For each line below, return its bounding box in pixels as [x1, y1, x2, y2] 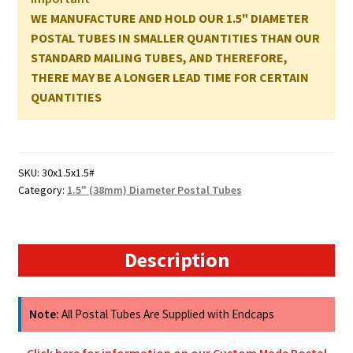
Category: [17, 183, 67, 198]
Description [124, 247, 229, 273]
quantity [17, 83, 63, 99]
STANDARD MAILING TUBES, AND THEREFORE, [30, 49, 288, 65]
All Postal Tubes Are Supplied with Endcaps [58, 307, 274, 322]
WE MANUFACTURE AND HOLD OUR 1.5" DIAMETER [30, 9, 309, 26]
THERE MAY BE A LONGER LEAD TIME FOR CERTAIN [30, 69, 309, 85]
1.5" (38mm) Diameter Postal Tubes [66, 183, 242, 198]
